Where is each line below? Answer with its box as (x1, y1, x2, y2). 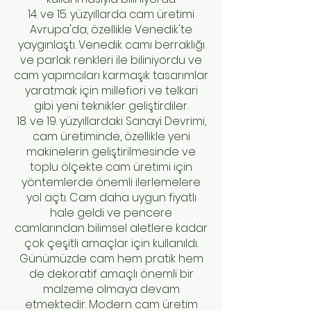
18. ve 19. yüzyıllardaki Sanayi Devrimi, (16, 113, 206, 129)
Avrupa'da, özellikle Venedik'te (30, 22, 192, 37)
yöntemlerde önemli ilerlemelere (22, 174, 201, 190)
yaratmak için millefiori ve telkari (24, 83, 198, 99)
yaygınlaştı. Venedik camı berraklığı (17, 37, 205, 53)
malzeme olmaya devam (42, 281, 180, 297)
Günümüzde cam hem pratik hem (19, 251, 203, 267)
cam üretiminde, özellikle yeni (32, 128, 190, 144)
